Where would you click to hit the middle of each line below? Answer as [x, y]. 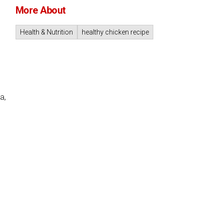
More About [40, 10]
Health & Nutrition [46, 32]
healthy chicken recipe [115, 32]
